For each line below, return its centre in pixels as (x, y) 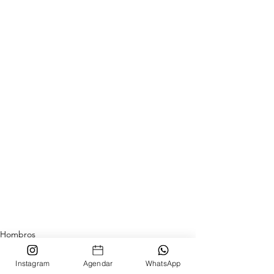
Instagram (33, 263)
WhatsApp (163, 263)
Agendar (98, 263)
